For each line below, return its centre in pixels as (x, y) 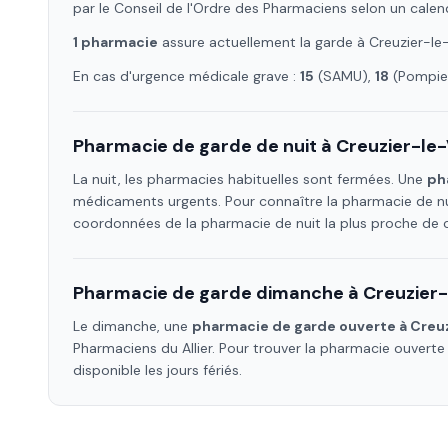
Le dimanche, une (132, 326)
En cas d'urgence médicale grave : (186, 76)
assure (181, 42)
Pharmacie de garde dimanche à (218, 293)
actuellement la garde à (287, 42)
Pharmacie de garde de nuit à (204, 146)
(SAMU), (344, 76)
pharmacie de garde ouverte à (301, 326)
